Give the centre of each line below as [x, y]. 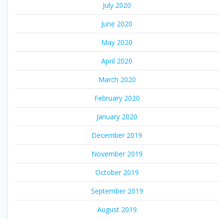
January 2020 [117, 117]
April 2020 [117, 61]
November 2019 [117, 154]
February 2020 [117, 98]
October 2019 [117, 173]
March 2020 [117, 80]
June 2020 [117, 24]
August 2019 [117, 210]
